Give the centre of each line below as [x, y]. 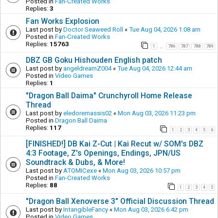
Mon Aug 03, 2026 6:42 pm [151, 209]
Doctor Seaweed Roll [93, 29]
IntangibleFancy [86, 209]
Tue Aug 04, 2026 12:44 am [155, 68]
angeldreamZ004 [87, 68]
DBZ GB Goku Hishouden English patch [94, 60]
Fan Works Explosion [63, 21]
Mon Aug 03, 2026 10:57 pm [142, 170]
